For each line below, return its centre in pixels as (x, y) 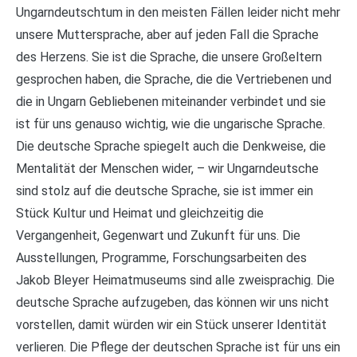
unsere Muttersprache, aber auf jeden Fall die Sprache (167, 35)
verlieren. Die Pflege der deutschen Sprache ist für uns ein (178, 347)
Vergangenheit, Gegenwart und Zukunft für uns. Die (158, 235)
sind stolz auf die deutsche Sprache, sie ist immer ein (165, 191)
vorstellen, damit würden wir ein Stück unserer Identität (171, 325)
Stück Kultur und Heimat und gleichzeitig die (140, 213)
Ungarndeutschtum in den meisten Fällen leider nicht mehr (178, 12)
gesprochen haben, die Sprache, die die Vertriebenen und (174, 79)
